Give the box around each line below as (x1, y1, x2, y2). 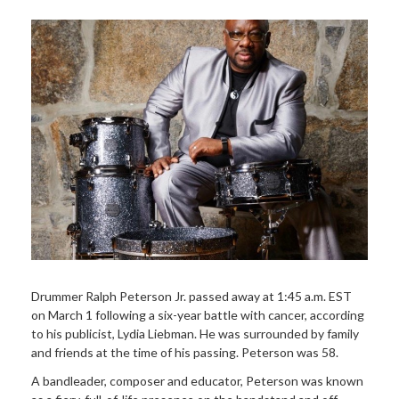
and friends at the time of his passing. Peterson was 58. (31, 345, 338, 361)
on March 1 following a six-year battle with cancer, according (31, 307, 364, 323)
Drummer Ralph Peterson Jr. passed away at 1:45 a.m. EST (31, 289, 352, 305)
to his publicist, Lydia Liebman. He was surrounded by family (31, 326, 359, 342)
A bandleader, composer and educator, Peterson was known (31, 372, 363, 388)
